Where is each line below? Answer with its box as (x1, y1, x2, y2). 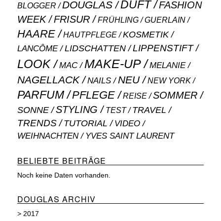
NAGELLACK (17, 74, 79, 86)
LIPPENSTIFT (133, 43, 193, 54)
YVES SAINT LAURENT (85, 131, 174, 141)
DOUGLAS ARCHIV (17, 193, 96, 205)
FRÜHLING (98, 16, 139, 25)
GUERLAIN (145, 15, 185, 25)
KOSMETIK (123, 30, 169, 40)
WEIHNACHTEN (17, 131, 78, 141)
